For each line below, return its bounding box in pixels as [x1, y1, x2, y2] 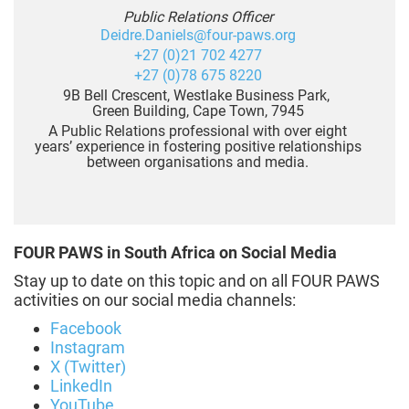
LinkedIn [50, 376, 112, 396]
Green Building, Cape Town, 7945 [91, 102, 304, 121]
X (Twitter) [50, 357, 126, 377]
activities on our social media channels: [14, 290, 296, 310]
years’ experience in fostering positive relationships [34, 138, 362, 156]
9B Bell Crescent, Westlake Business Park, [62, 87, 333, 105]
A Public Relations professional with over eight [48, 122, 347, 141]
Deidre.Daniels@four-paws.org [100, 26, 296, 45]
